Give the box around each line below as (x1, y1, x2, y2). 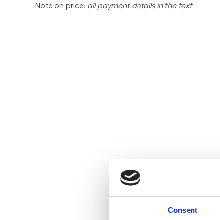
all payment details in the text (87, 2, 192, 10)
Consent (168, 206, 197, 215)
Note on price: (35, 2, 87, 10)
